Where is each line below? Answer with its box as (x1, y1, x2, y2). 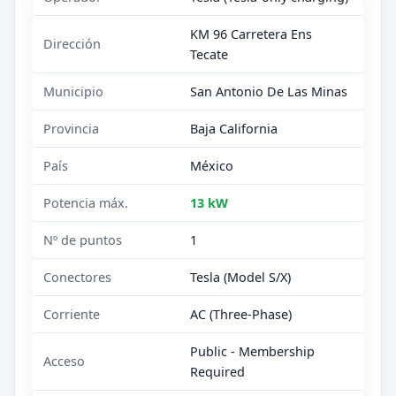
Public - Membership (190, 342, 316, 360)
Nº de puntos (43, 231, 123, 248)
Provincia (43, 119, 100, 137)
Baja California (190, 119, 278, 137)
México (190, 156, 234, 174)
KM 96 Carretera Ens (190, 25, 313, 42)
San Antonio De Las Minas (190, 82, 348, 100)
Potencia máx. (43, 194, 129, 211)
